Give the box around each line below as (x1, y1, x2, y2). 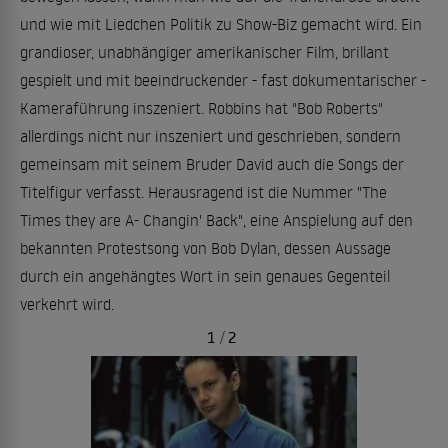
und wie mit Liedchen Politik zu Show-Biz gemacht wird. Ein (20, 14, 422, 34)
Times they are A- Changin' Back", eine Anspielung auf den (20, 210, 413, 230)
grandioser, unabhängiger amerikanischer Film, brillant (20, 42, 389, 62)
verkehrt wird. (20, 294, 114, 314)
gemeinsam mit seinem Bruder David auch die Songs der (20, 154, 404, 174)
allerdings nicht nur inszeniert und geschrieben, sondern (20, 126, 401, 146)
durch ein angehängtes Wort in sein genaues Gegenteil (20, 266, 390, 286)
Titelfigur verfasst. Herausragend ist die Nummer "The (20, 182, 387, 202)
